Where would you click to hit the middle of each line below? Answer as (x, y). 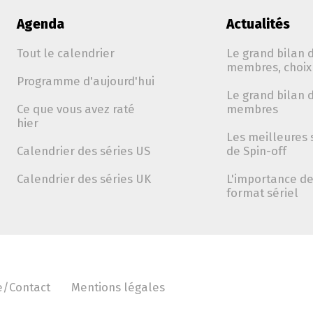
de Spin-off (256, 151)
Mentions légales (118, 287)
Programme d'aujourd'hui (86, 81)
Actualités (258, 24)
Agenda (41, 24)
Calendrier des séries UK (84, 179)
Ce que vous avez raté (76, 109)
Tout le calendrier (66, 53)
